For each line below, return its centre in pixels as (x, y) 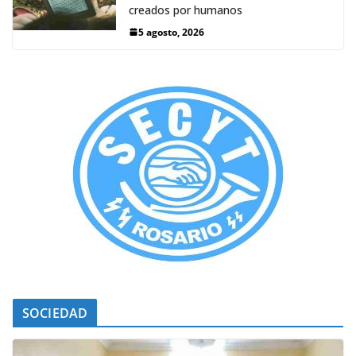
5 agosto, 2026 (171, 32)
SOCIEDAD (55, 313)
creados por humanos (186, 10)
